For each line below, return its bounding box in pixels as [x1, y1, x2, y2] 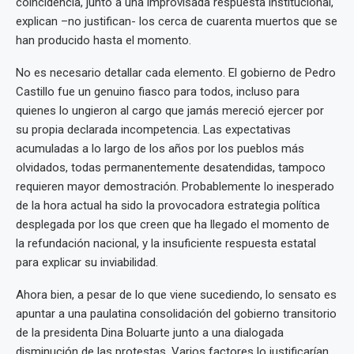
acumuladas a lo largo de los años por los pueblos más [16, 141, 304, 156]
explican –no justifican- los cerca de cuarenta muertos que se [16, 13, 337, 28]
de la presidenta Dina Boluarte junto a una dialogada [16, 325, 284, 340]
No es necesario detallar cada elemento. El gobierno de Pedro [16, 65, 336, 80]
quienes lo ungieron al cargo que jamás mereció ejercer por [16, 103, 324, 118]
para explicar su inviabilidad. [16, 254, 158, 269]
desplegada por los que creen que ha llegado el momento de [16, 217, 330, 232]
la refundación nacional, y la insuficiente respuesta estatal [16, 235, 316, 250]
